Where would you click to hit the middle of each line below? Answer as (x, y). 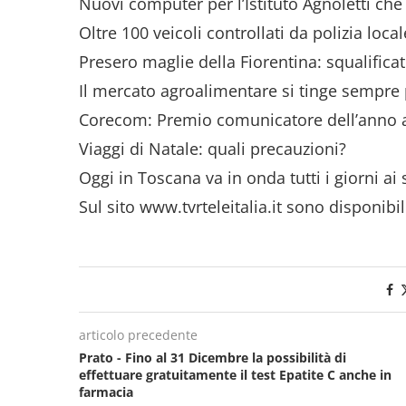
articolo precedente (138, 334)
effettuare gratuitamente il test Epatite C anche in (235, 374)
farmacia (106, 391)
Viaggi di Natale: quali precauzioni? (213, 148)
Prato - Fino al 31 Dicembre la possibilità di (213, 357)
